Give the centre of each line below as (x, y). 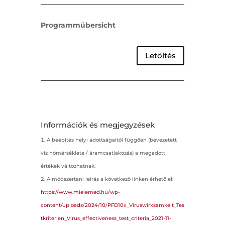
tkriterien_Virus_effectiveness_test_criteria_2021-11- (106, 218)
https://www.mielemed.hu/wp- (80, 192)
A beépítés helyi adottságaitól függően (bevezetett (111, 140)
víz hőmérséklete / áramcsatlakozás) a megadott (103, 153)
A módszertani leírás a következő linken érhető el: (110, 179)
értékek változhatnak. (68, 166)
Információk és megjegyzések (97, 125)
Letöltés (161, 56)
